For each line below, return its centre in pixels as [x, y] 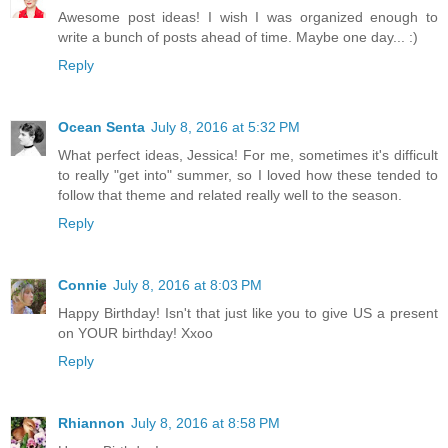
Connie [82, 284]
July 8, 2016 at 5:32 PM [225, 126]
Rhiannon [91, 422]
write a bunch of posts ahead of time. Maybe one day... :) [238, 36]
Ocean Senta [101, 126]
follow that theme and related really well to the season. [230, 194]
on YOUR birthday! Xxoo [135, 332]
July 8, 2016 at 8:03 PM [187, 284]
